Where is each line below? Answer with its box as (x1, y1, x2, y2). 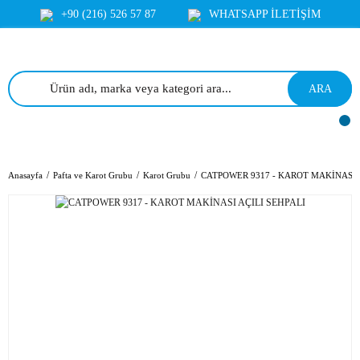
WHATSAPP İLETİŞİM (208, 8, 321, 20)
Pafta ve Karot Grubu (53, 170, 133, 180)
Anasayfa (8, 170, 43, 180)
